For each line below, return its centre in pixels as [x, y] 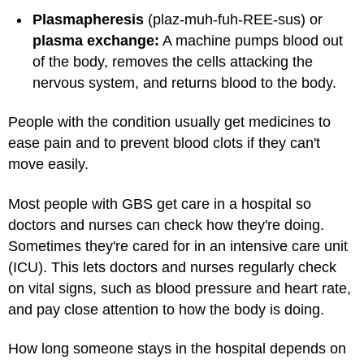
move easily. [48, 164]
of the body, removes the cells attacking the [173, 61]
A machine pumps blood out [251, 40]
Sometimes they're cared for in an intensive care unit [178, 246]
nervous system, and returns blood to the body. [184, 82]
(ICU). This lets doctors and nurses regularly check [172, 267]
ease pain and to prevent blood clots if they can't [164, 143]
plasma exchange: [96, 40]
